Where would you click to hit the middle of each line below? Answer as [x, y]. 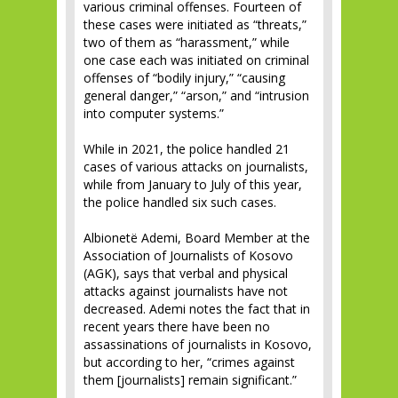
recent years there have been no [177, 327]
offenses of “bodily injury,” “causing [184, 78]
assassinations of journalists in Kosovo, [198, 345]
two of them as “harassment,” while [187, 43]
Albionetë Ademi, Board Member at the [197, 238]
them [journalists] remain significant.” [190, 380]
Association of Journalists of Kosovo [188, 256]
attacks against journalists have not [186, 291]
